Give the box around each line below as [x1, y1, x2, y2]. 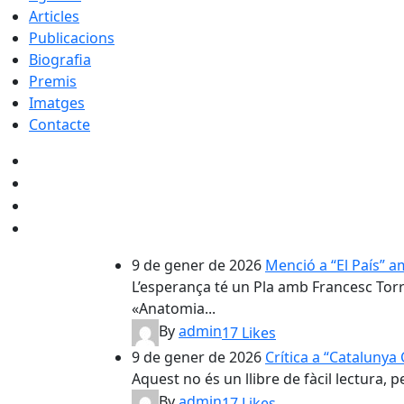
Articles [29, 5, 79, 26]
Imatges [29, 92, 85, 113]
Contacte [29, 114, 90, 134]
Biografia [29, 49, 91, 69]
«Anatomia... [132, 298, 216, 318]
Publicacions [29, 27, 115, 48]
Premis [29, 70, 77, 91]
